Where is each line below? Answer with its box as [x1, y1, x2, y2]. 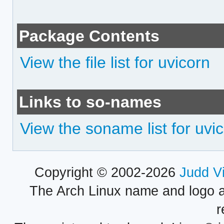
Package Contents [19, 26, 160, 45]
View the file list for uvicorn [20, 53, 210, 71]
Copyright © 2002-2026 [34, 165, 179, 180]
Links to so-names [19, 93, 162, 111]
